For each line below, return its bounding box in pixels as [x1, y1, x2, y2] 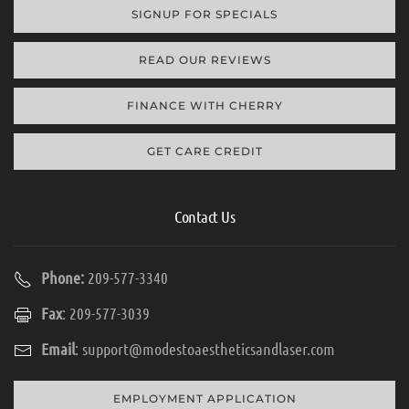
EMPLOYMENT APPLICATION [112, 391, 297, 405]
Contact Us [174, 205, 235, 226]
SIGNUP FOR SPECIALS [131, 6, 278, 21]
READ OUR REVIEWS [138, 52, 271, 67]
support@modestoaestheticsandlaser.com [82, 338, 335, 359]
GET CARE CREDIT [146, 143, 263, 158]
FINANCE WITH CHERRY [126, 98, 283, 112]
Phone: [41, 267, 84, 288]
